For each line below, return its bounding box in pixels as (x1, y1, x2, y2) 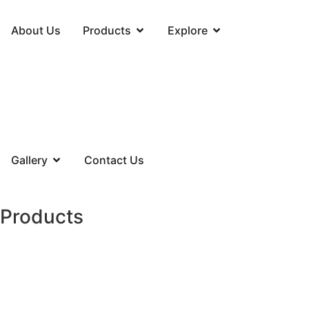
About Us (11, 23, 61, 37)
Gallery (11, 153, 48, 167)
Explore (168, 23, 208, 37)
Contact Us (84, 153, 144, 167)
